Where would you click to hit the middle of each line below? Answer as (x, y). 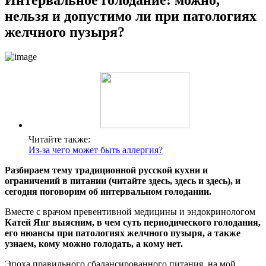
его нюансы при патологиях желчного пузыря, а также (123, 233)
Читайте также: (59, 140)
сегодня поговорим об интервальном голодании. (108, 192)
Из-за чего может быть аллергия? (96, 150)
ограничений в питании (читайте (77, 181)
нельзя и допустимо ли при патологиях (131, 16)
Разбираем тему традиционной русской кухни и (106, 170)
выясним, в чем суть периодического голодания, (155, 223)
